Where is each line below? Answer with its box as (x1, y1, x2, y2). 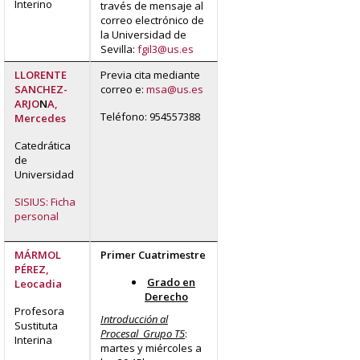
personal (14, 208, 59, 223)
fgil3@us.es (137, 41, 194, 56)
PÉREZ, (14, 261, 49, 276)
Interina (14, 332, 52, 347)
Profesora (14, 303, 64, 318)
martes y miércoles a (100, 340, 202, 355)
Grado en (147, 274, 195, 289)
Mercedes (14, 110, 66, 125)
